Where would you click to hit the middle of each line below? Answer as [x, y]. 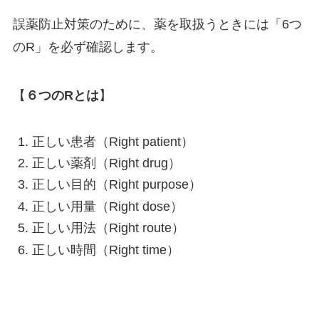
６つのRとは [62, 95]
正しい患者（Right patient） [113, 141]
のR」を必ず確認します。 [88, 47]
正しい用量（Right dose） [107, 206]
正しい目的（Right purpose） [116, 185]
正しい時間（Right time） [105, 250]
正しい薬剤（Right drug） [106, 163]
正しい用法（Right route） [108, 228]
